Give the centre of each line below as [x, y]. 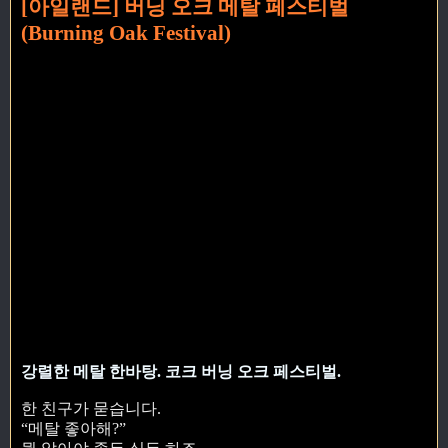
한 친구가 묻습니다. [91, 409]
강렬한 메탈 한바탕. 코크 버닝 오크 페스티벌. [181, 372]
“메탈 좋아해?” [73, 429]
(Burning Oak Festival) [126, 32]
